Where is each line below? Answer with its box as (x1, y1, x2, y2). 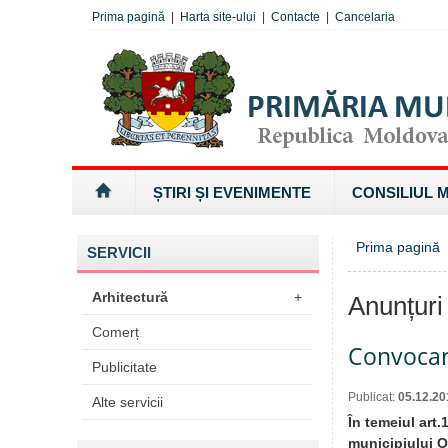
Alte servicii (92, 394, 163, 410)
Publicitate (92, 359, 157, 375)
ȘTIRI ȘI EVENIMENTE (153, 184, 311, 201)
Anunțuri (348, 291, 443, 321)
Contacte (271, 10, 320, 24)
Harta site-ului (180, 10, 256, 24)
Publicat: (348, 390, 398, 404)
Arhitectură (92, 289, 168, 305)
